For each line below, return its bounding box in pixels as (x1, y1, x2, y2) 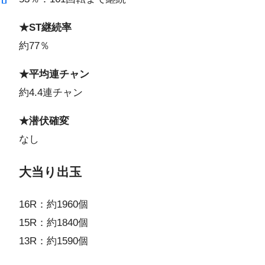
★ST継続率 (19, 22, 72, 34)
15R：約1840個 (19, 216, 88, 228)
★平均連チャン (19, 69, 89, 80)
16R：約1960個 (19, 198, 88, 210)
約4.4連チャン (19, 87, 83, 99)
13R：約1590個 (19, 235, 88, 247)
